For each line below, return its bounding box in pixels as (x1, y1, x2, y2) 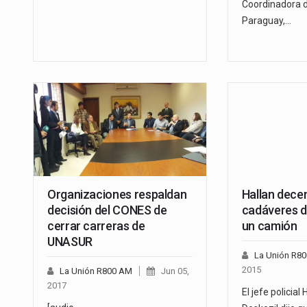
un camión (241, 219, 297, 234)
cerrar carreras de (47, 219, 145, 234)
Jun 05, (161, 266, 189, 277)
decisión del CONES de (47, 203, 167, 218)
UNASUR (47, 234, 93, 249)
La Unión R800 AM (60, 266, 132, 277)
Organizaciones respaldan (47, 187, 187, 202)
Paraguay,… (241, 15, 291, 27)
